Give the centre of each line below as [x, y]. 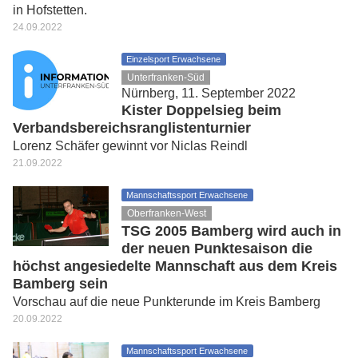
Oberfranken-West [167, 213]
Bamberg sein [60, 284]
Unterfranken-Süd [166, 78]
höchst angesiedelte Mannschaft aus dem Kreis [175, 266]
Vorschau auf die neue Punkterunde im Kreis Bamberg [167, 302]
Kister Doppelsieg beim [201, 110]
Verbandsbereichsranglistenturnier [132, 128]
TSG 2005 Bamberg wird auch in [231, 231]
